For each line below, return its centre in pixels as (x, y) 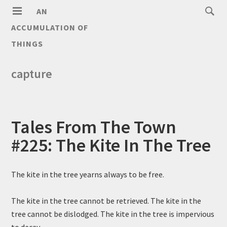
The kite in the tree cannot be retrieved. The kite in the (106, 201)
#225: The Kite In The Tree (111, 145)
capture (32, 74)
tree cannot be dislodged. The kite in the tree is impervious (113, 214)
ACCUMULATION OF (50, 27)
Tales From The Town (94, 127)
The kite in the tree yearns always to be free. (88, 174)
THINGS (27, 44)
